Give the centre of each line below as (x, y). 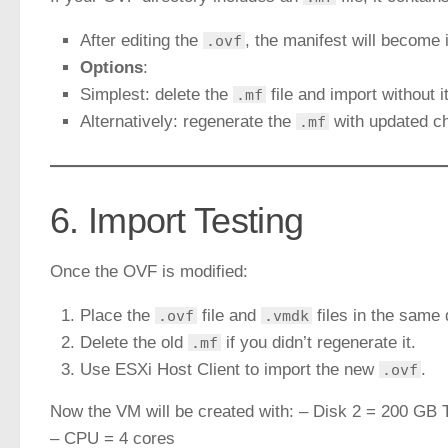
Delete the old (134, 343)
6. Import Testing (177, 221)
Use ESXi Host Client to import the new (229, 370)
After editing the (141, 41)
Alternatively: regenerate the (188, 122)
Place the (117, 316)
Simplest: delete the (156, 95)
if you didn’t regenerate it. (318, 343)
